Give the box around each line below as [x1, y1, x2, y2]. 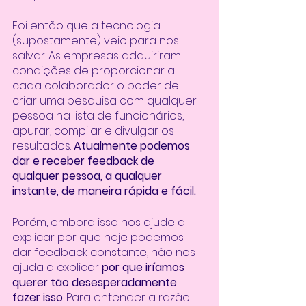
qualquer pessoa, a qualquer [12, 168, 165, 184]
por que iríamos [102, 260, 187, 275]
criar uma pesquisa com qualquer [12, 93, 199, 109]
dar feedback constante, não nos [12, 245, 198, 260]
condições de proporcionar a [12, 63, 178, 79]
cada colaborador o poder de [12, 78, 182, 94]
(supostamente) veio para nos [12, 33, 182, 48]
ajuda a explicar [12, 260, 102, 275]
